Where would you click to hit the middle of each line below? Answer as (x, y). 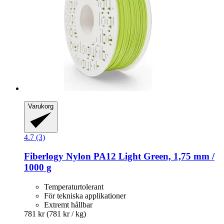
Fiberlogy (44, 156)
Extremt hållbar (68, 205)
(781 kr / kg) (66, 214)
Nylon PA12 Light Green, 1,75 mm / (139, 156)
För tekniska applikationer (85, 196)
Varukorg (41, 106)
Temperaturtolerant (74, 187)
